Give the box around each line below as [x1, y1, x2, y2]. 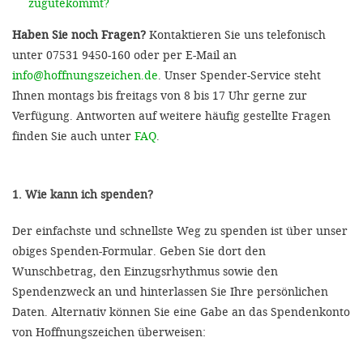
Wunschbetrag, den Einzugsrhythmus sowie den [12, 263, 278, 279]
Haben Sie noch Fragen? [12, 27, 146, 42]
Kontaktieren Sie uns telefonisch [146, 27, 326, 42]
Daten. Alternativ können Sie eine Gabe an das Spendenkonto [12, 304, 350, 319]
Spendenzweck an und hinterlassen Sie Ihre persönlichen [12, 284, 328, 299]
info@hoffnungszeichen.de [12, 67, 158, 83]
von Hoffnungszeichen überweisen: [12, 324, 206, 340]
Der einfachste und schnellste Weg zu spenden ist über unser [12, 223, 348, 238]
